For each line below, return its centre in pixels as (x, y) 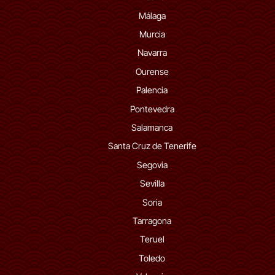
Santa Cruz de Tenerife (152, 146)
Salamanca (152, 128)
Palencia (152, 90)
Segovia (152, 165)
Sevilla (152, 184)
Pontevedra (152, 109)
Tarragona (152, 221)
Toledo (152, 258)
